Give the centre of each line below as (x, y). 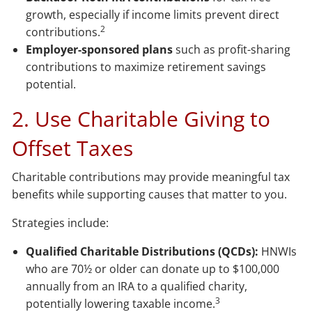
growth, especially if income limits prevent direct (153, 14)
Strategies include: (61, 223)
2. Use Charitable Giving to (141, 118)
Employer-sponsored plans (100, 49)
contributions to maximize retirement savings (146, 67)
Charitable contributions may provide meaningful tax (151, 177)
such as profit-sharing (232, 49)
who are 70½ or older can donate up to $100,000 (153, 268)
